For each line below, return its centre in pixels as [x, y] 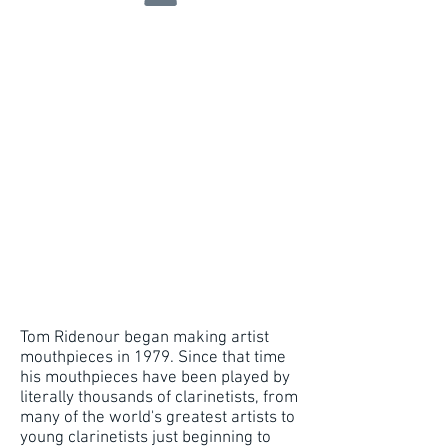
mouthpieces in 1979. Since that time [153, 358]
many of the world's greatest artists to [157, 418]
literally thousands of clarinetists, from [159, 398]
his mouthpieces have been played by [155, 378]
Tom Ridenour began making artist [144, 338]
